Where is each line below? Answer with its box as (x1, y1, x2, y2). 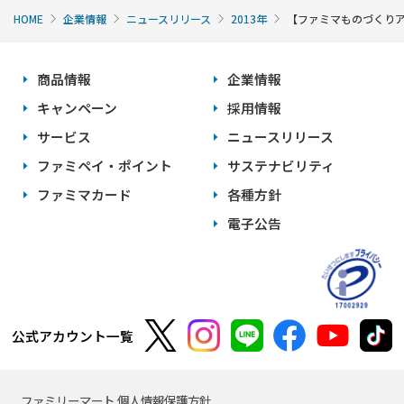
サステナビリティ (227, 156, 335, 176)
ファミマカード (37, 185, 133, 205)
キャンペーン (37, 98, 118, 118)
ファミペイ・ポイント (37, 156, 173, 176)
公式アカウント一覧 (12, 326, 134, 345)
